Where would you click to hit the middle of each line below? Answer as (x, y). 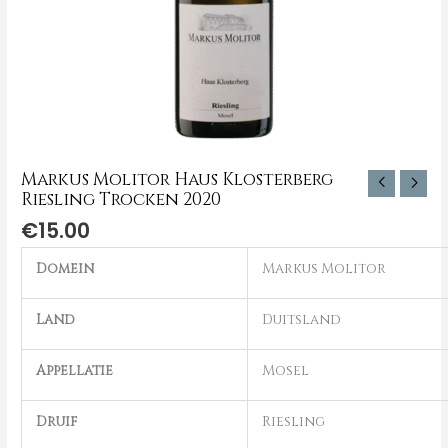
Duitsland (301, 320)
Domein (64, 269)
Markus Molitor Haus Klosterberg (177, 180)
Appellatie (74, 371)
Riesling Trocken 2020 (121, 200)
